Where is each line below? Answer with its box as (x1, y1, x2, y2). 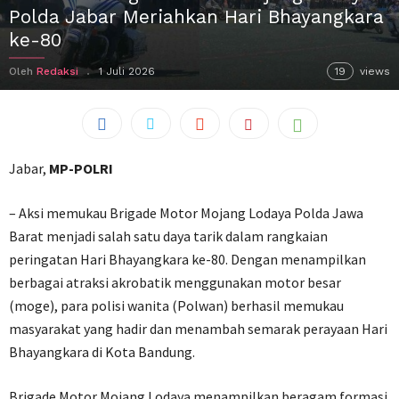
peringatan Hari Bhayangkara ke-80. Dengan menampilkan (9, 250, 366, 268)
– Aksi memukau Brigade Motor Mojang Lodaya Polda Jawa (9, 204, 363, 222)
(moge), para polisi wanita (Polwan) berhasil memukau (9, 297, 344, 314)
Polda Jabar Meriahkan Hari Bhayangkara (9, 5, 384, 28)
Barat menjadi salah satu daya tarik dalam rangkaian (9, 227, 328, 245)
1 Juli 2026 (99, 65, 155, 77)
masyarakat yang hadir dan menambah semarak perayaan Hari (9, 320, 387, 338)
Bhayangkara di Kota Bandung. (9, 343, 195, 361)
